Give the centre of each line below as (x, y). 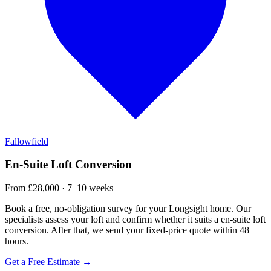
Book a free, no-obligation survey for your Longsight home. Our (128, 208)
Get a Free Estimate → (48, 261)
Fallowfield (27, 141)
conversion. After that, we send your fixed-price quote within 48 (127, 230)
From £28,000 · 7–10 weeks (59, 188)
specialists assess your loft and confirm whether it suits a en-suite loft (135, 219)
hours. (17, 241)
